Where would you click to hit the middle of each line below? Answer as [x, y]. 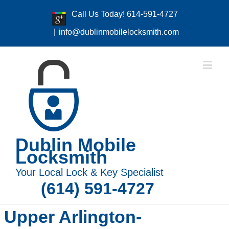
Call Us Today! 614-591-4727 [124, 14]
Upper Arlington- [73, 217]
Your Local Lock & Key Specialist [89, 172]
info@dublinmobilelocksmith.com [119, 32]
